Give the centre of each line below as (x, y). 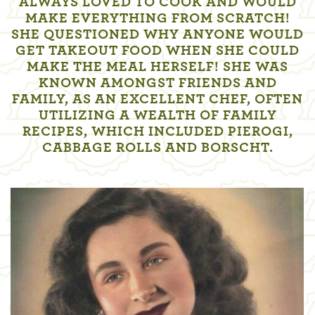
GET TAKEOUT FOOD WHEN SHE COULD (157, 51)
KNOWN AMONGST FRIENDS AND (157, 83)
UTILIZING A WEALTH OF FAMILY (157, 115)
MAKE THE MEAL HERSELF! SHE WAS (157, 67)
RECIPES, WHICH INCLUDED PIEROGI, (157, 131)
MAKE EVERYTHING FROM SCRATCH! (157, 18)
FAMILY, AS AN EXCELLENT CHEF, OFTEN (157, 99)
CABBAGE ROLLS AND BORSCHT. (157, 148)
